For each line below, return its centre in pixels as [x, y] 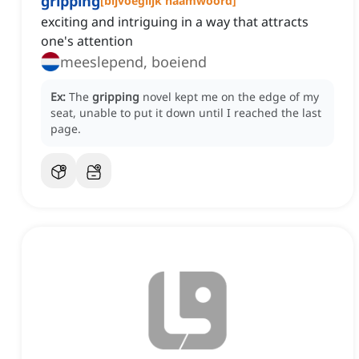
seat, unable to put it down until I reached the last [186, 113]
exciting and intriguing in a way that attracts [175, 22]
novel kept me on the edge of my [231, 97]
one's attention [87, 41]
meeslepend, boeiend [133, 62]
